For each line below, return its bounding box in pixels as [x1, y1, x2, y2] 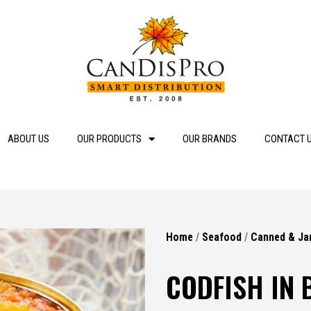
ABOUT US [7, 133, 49, 145]
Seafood [202, 230, 242, 244]
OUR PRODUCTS [76, 133, 142, 145]
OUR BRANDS [182, 133, 237, 145]
